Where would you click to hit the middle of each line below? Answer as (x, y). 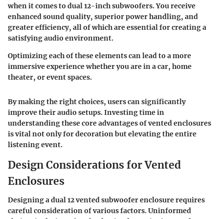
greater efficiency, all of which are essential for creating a (107, 27)
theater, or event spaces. (50, 77)
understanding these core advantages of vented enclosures (109, 123)
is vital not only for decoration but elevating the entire (102, 134)
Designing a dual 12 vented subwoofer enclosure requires (106, 200)
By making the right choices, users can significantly (97, 102)
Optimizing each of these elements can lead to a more (99, 56)
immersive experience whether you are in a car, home (100, 66)
